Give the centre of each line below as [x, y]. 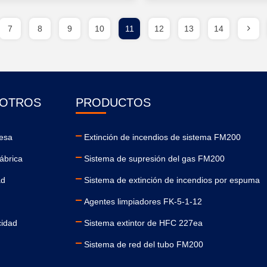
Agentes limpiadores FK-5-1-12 [143, 201]
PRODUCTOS [113, 103]
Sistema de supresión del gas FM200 [154, 159]
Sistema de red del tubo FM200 [144, 244]
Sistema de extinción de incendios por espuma [172, 180]
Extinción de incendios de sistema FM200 [162, 137]
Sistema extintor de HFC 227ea [143, 223]
